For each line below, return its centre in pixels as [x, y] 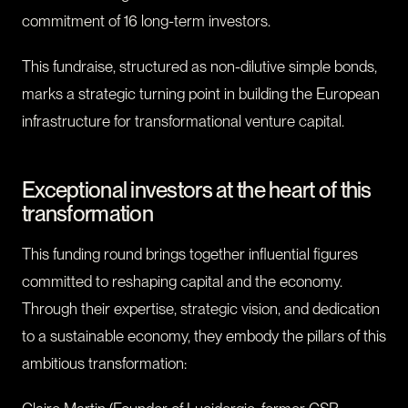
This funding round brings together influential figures [190, 255]
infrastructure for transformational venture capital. [183, 122]
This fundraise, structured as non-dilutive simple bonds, [199, 67]
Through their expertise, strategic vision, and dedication [201, 309]
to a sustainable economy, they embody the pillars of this [204, 337]
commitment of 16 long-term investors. [146, 21]
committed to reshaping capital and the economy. [182, 282]
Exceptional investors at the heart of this [197, 190]
